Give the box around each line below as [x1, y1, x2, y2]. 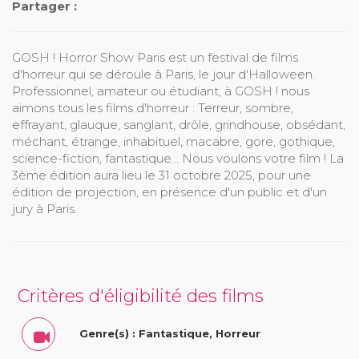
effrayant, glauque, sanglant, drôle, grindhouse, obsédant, [12, 116, 345, 132]
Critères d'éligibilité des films [18, 284, 264, 307]
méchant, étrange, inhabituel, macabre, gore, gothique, [12, 133, 335, 149]
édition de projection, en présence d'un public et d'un [12, 184, 327, 200]
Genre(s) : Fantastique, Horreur [79, 328, 260, 341]
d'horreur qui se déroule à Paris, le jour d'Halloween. [12, 66, 315, 82]
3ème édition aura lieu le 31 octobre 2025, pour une [12, 167, 311, 183]
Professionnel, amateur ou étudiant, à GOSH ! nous [12, 83, 309, 99]
